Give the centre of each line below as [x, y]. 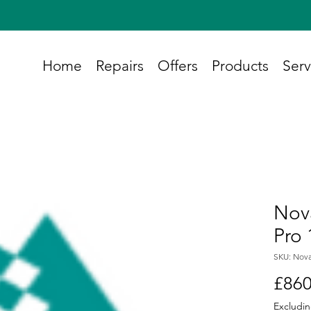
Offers [178, 66]
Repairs [120, 66]
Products [240, 66]
